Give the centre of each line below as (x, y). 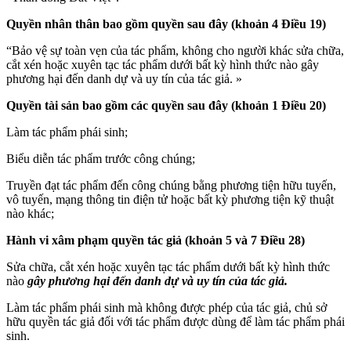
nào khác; (30, 213)
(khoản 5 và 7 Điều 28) (243, 240)
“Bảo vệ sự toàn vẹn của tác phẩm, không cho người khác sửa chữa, (175, 50)
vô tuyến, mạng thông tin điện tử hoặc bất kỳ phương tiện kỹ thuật (170, 199)
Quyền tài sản (43, 105)
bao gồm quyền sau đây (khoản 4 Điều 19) (213, 24)
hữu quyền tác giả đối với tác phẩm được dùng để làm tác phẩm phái (175, 321)
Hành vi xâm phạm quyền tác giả (94, 240)
